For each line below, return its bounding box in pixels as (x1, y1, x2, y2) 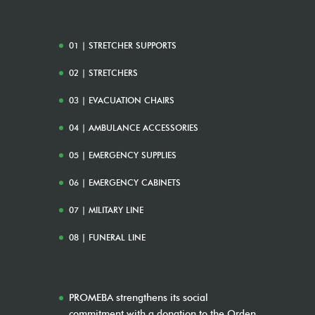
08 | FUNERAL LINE (69, 232, 146, 243)
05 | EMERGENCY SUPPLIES (69, 150, 176, 161)
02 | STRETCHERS (69, 67, 138, 79)
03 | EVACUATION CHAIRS (69, 95, 174, 106)
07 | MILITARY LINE (69, 205, 143, 216)
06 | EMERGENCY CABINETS (69, 177, 181, 188)
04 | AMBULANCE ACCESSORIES (69, 122, 198, 134)
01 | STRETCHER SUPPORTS (69, 40, 176, 51)
